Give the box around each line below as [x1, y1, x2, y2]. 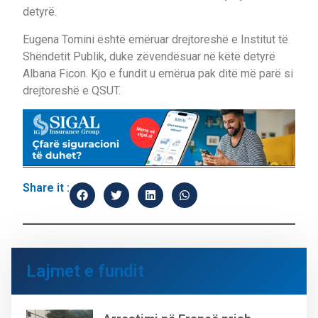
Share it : [23, 181, 70, 195]
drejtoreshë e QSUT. [23, 83, 121, 97]
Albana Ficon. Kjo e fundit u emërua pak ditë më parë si [23, 66, 293, 80]
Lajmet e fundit [26, 261, 144, 282]
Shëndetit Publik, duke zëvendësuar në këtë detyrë [23, 49, 275, 63]
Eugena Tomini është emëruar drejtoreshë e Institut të [23, 32, 288, 46]
